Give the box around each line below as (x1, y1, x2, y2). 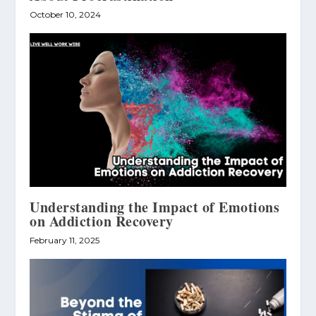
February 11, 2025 (30, 234, 100, 245)
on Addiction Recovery (30, 210, 174, 231)
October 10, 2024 (30, 8, 102, 20)
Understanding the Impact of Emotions (30, 196, 280, 217)
